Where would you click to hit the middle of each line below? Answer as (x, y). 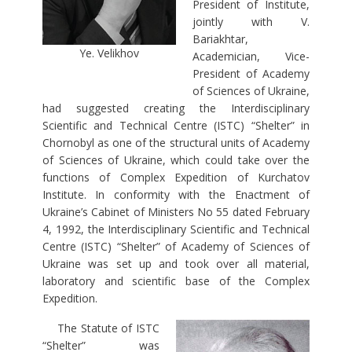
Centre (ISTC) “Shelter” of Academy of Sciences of (176, 247)
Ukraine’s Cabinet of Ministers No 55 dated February (176, 212)
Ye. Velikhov (109, 53)
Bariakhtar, (220, 39)
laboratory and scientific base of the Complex (176, 281)
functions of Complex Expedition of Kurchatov (176, 178)
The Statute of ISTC (101, 328)
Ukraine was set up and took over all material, (176, 264)
